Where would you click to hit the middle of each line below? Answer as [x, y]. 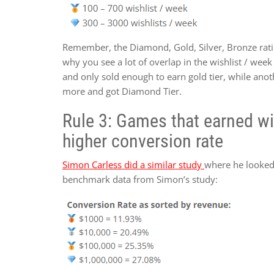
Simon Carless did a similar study [133, 164]
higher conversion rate [143, 141]
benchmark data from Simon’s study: [140, 179]
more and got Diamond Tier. [122, 91]
